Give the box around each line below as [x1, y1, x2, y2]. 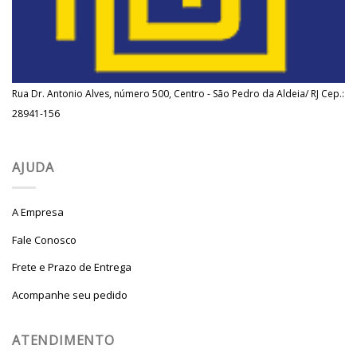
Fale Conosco [12, 232, 76, 247]
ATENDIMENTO [12, 331, 115, 350]
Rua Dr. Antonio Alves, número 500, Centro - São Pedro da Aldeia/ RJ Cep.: [12, 86, 344, 100]
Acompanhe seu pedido [12, 287, 127, 302]
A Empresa [12, 205, 64, 219]
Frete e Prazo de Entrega [12, 260, 131, 275]
